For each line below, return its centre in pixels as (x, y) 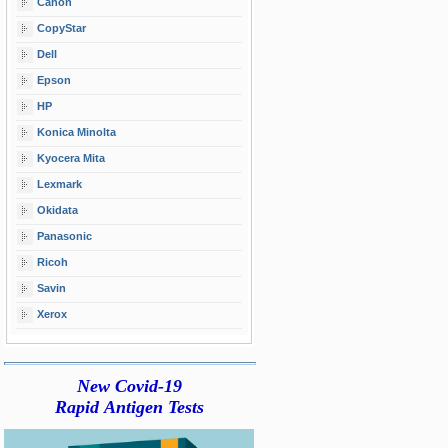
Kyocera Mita (71, 157)
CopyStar (61, 27)
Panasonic (64, 235)
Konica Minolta (76, 131)
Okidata (57, 209)
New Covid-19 (129, 386)
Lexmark (59, 183)
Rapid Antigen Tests (129, 407)
